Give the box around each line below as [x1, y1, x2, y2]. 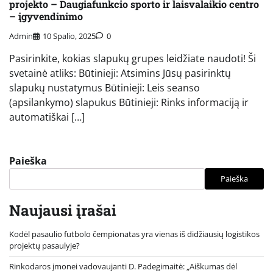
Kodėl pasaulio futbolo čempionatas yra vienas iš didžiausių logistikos [9, 228, 260, 239]
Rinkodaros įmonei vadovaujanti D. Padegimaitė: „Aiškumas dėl [9, 260, 237, 272]
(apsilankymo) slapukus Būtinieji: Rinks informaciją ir [9, 95, 249, 109]
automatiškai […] [9, 110, 85, 124]
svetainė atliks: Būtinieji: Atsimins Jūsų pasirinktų [9, 66, 231, 80]
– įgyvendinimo [9, 9, 83, 23]
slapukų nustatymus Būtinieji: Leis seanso [9, 80, 200, 94]
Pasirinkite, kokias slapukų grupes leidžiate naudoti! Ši [9, 51, 256, 65]
